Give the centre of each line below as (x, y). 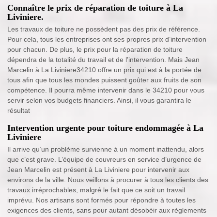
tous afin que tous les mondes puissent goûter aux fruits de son (104, 80)
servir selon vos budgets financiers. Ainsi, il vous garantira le (99, 101)
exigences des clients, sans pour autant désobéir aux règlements (107, 210)
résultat (19, 111)
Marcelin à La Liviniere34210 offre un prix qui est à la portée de (104, 70)
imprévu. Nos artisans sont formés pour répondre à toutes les (101, 200)
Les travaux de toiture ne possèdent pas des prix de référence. (104, 29)
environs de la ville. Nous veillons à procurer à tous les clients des (108, 180)
